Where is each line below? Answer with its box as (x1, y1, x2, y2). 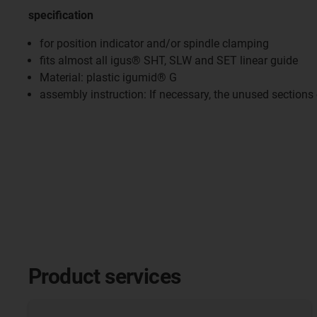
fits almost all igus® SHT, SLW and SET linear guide (40, 54, 298, 67)
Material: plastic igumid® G (40, 71, 177, 84)
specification (28, 8, 93, 22)
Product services (28, 263, 181, 289)
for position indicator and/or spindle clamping (40, 37, 269, 50)
